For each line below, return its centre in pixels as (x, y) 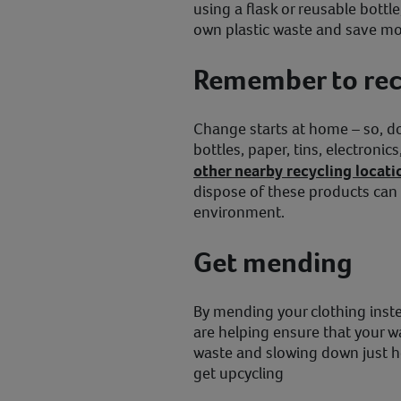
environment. (241, 213)
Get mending (273, 263)
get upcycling (239, 374)
